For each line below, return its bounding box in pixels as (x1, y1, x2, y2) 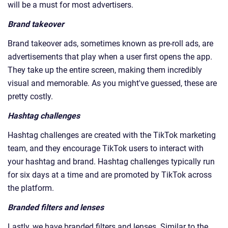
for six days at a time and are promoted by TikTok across (8, 170, 212, 180)
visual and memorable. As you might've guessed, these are (8, 78, 217, 89)
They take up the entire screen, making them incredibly (8, 65, 202, 75)
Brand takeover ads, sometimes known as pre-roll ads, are (8, 39, 213, 49)
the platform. (8, 183, 54, 193)
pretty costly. (8, 92, 53, 102)
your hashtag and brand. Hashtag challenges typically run (8, 157, 215, 167)
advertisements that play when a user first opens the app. (8, 52, 212, 62)
